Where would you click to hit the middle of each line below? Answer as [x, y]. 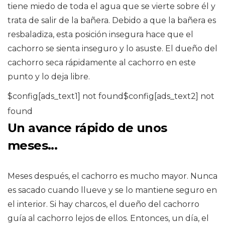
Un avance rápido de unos [87, 128]
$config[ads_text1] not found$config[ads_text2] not [111, 96]
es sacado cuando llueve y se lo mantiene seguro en [112, 190]
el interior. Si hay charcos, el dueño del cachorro [103, 204]
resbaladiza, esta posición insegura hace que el [100, 35]
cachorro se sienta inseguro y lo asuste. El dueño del [113, 49]
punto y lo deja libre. [49, 77]
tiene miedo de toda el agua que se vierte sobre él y [111, 7]
